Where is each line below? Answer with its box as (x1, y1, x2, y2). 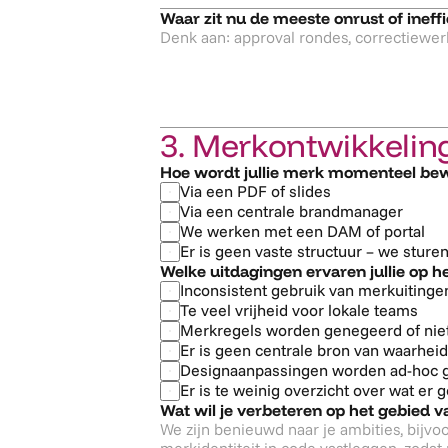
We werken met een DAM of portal (180, 221, 425, 241)
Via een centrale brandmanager (180, 201, 403, 221)
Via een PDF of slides (180, 181, 331, 201)
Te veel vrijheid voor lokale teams (180, 300, 418, 320)
